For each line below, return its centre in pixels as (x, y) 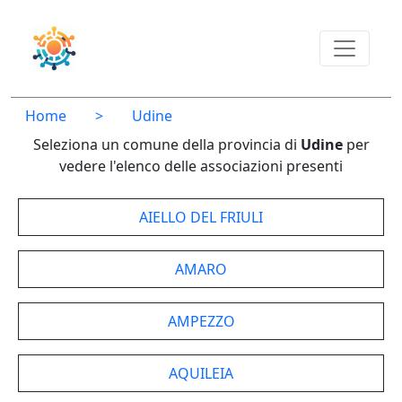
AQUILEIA (201, 373)
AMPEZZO (201, 321)
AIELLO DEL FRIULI (201, 217)
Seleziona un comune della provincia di (166, 144)
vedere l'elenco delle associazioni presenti (201, 166)
